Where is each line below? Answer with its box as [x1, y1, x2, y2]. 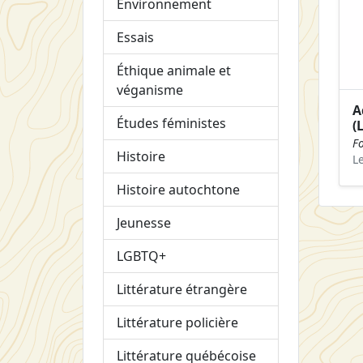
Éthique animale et [117, 62, 231, 79]
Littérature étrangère [117, 280, 247, 298]
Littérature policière [117, 314, 238, 331]
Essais [117, 28, 154, 46]
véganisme [117, 81, 183, 99]
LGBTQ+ [117, 247, 166, 265]
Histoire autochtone [117, 181, 240, 199]
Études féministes [117, 114, 226, 132]
